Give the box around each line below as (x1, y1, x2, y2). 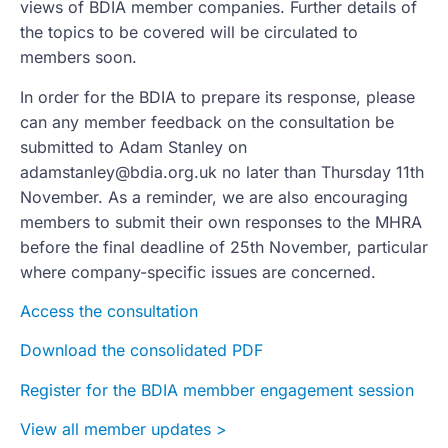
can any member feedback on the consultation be (20, 111, 394, 132)
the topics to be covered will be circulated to (20, 22, 358, 43)
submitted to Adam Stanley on (20, 136, 247, 157)
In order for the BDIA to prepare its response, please (20, 86, 415, 107)
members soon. (20, 47, 142, 68)
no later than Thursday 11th (217, 161, 424, 182)
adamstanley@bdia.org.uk (20, 161, 217, 182)
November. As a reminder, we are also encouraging (20, 186, 408, 207)
